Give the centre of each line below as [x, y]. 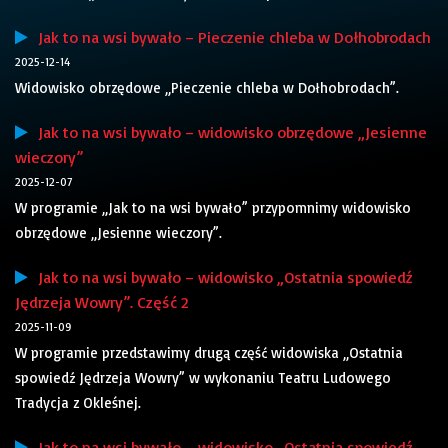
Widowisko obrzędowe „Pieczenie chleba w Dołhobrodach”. [207, 88]
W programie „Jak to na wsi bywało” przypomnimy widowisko [213, 208]
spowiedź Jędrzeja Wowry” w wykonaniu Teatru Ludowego [203, 378]
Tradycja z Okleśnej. [78, 403]
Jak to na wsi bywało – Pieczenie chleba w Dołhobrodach [229, 37]
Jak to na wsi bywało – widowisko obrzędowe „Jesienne [227, 132]
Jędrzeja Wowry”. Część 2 [101, 302]
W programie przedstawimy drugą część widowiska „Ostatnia [209, 353]
